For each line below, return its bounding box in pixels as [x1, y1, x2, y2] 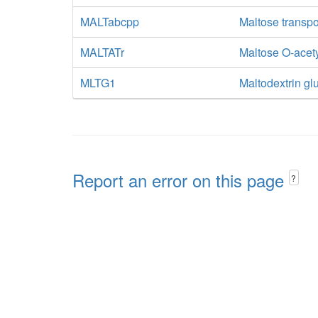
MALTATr [80, 44, 124, 60]
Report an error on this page [72, 168, 289, 192]
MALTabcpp [80, 13, 139, 30]
